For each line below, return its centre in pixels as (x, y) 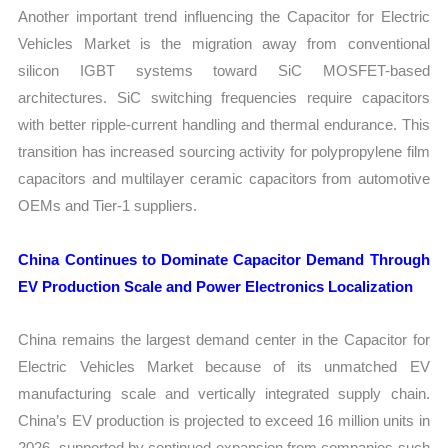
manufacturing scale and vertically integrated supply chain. (224, 393)
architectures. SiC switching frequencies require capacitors (224, 98)
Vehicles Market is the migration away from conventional (224, 44)
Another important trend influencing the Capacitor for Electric (224, 17)
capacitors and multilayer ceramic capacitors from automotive (224, 179)
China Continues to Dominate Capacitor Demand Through (224, 259)
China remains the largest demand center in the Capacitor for (224, 339)
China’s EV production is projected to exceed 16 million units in (224, 420)
